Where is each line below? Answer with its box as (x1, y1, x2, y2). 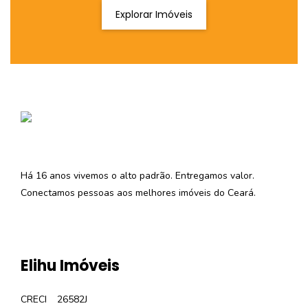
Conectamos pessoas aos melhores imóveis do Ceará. (21, 186, 256, 200)
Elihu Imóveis (21, 255, 120, 277)
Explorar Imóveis (115, 8, 192, 22)
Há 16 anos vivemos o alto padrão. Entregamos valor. (21, 169, 254, 183)
